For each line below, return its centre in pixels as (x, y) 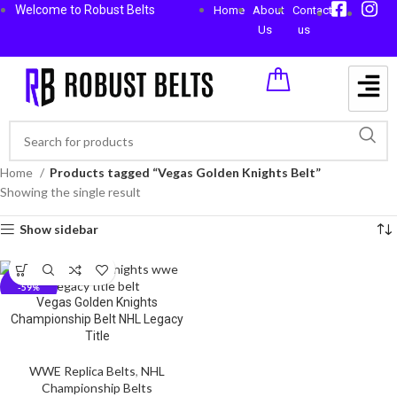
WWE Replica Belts (82, 371)
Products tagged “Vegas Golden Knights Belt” (185, 172)
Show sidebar (59, 229)
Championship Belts (97, 388)
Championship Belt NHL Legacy (97, 319)
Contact (312, 10)
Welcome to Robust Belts (85, 10)
